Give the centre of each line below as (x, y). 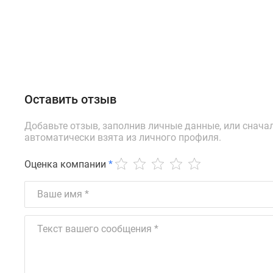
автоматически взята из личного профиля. (123, 137)
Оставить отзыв (70, 99)
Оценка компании (65, 164)
